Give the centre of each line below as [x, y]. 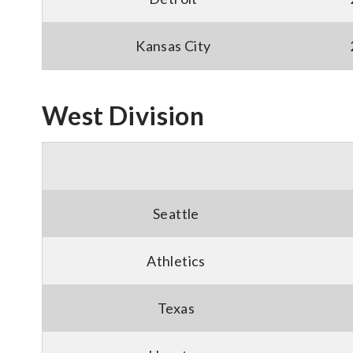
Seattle [176, 214]
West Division [123, 115]
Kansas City [173, 46]
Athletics [176, 261]
